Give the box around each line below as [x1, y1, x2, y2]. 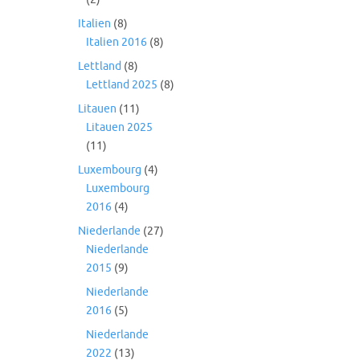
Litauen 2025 [86, 121, 153, 134]
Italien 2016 [86, 35, 147, 49]
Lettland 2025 [86, 78, 157, 92]
